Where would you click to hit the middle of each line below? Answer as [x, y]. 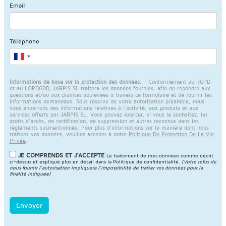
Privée [17, 140]
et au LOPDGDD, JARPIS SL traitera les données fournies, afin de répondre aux [110, 88]
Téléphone [24, 41]
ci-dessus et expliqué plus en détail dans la [61, 162]
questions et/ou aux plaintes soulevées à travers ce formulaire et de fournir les [110, 94]
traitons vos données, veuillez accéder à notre [69, 134]
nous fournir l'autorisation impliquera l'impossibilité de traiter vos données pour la [106, 168]
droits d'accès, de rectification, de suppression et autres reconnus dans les [104, 121]
